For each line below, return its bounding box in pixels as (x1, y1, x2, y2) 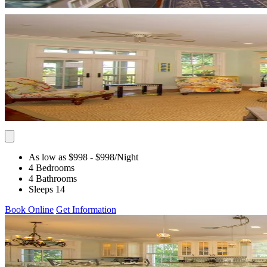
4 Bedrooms (29, 162, 74, 173)
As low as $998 (29, 151, 88, 162)
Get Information (56, 204, 116, 215)
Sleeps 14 (29, 184, 65, 194)
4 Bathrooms (29, 173, 77, 184)
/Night (114, 151, 138, 162)
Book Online (5, 204, 54, 215)
